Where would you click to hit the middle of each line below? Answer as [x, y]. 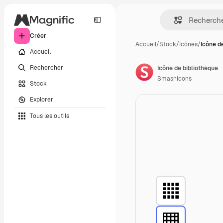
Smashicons [174, 79]
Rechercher [47, 67]
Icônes [188, 44]
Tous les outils [50, 116]
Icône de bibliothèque [188, 68]
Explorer [42, 99]
